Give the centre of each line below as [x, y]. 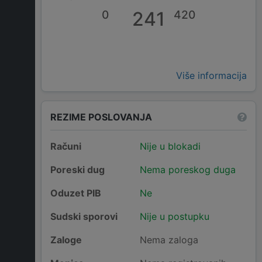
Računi [66, 146]
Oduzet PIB [76, 193]
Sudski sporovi [84, 217]
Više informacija [211, 76]
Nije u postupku [174, 217]
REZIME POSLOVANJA [101, 117]
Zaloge [66, 240]
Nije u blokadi [170, 146]
